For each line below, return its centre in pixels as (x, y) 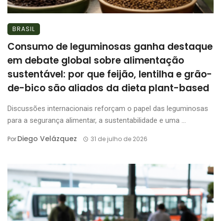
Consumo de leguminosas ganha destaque (110, 46)
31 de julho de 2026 (119, 139)
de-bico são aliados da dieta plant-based (108, 88)
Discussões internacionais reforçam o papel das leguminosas (108, 108)
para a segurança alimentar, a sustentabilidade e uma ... (97, 120)
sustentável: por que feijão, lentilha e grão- (110, 74)
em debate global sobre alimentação (96, 60)
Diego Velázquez (47, 138)
